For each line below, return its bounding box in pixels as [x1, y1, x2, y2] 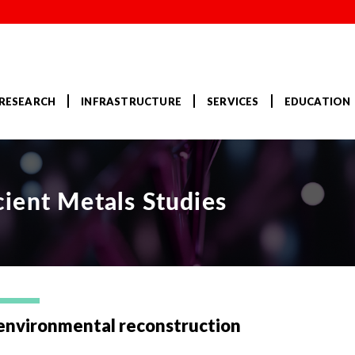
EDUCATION [284, 95, 351, 109]
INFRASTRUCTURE [81, 95, 181, 109]
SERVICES [206, 95, 259, 109]
